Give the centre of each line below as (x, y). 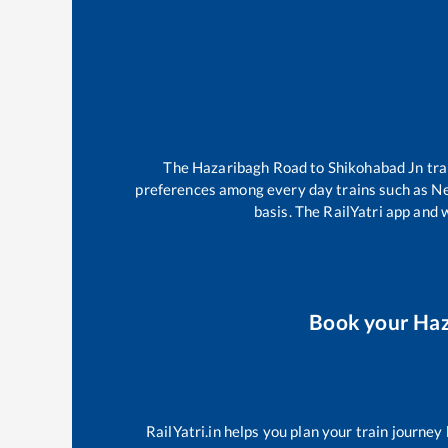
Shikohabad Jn (375, 167)
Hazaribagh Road (250, 167)
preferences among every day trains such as (283, 189)
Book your (361, 321)
